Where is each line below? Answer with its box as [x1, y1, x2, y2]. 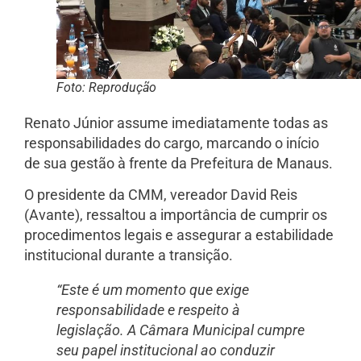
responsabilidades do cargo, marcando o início [24, 134, 319, 151]
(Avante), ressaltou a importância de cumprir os [24, 205, 327, 223]
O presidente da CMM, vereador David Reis [24, 185, 297, 203]
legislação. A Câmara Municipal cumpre [56, 321, 305, 338]
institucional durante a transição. [24, 246, 233, 263]
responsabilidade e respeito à [56, 301, 240, 318]
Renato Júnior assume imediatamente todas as [24, 114, 328, 131]
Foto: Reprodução [56, 79, 156, 95]
